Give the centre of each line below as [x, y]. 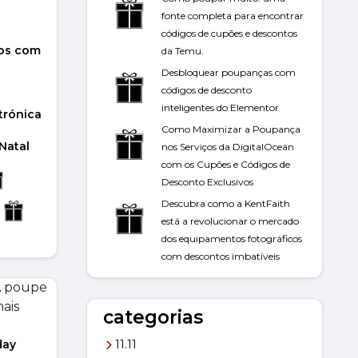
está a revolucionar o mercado [230, 221]
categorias [153, 317]
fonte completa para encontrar [233, 16]
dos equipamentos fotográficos [232, 239]
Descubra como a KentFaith [226, 203]
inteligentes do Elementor [220, 107]
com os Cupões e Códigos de [226, 164]
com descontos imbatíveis [221, 256]
